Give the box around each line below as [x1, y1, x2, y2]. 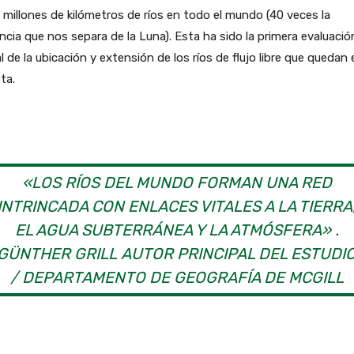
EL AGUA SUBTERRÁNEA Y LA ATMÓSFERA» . [14, 220, 339, 240]
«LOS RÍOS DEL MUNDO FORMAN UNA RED [21, 173, 332, 193]
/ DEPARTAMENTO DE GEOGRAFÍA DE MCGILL [9, 268, 344, 288]
